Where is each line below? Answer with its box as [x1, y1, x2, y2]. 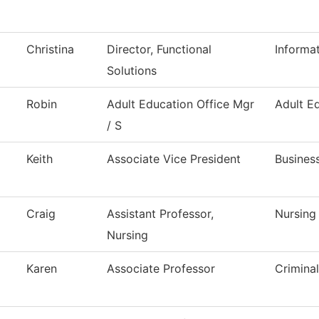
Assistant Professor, [107, 206, 214, 221]
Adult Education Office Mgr [107, 97, 254, 112]
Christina [26, 42, 74, 57]
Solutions [107, 63, 157, 78]
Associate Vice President [107, 152, 241, 167]
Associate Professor [107, 261, 215, 276]
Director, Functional [107, 42, 211, 57]
